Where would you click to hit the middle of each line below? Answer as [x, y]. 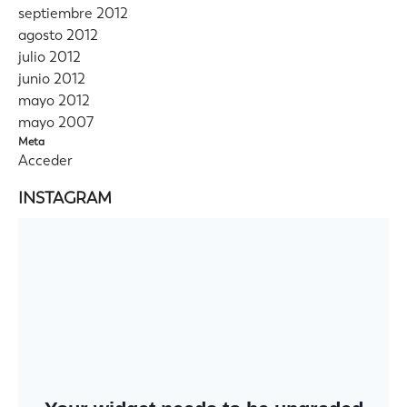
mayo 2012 [54, 101]
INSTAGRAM [65, 198]
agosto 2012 [58, 35]
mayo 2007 [56, 123]
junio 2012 [52, 79]
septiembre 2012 [73, 14]
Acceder [45, 161]
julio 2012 [50, 57]
